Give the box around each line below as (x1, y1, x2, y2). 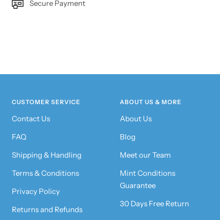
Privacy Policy (12, 187, 60, 196)
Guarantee (120, 181, 156, 191)
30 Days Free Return (120, 199, 189, 209)
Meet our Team (120, 150, 171, 160)
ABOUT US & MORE (120, 98, 182, 106)
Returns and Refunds (12, 205, 82, 215)
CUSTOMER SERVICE (12, 98, 81, 106)
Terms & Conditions (12, 168, 79, 178)
